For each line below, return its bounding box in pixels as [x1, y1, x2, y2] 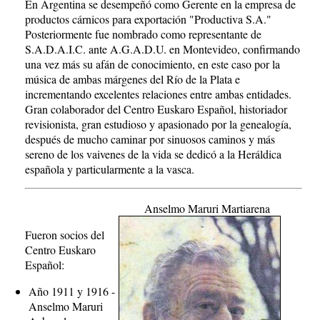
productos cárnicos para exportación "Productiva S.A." [25, 11, 271, 26]
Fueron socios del [25, 227, 104, 242]
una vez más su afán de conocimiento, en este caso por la [25, 56, 280, 71]
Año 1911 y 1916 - [29, 284, 115, 299]
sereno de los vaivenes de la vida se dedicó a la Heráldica [25, 146, 281, 161]
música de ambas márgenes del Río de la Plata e [25, 71, 240, 86]
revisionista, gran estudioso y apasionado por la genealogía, [25, 116, 291, 131]
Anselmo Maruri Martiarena [144, 201, 270, 216]
